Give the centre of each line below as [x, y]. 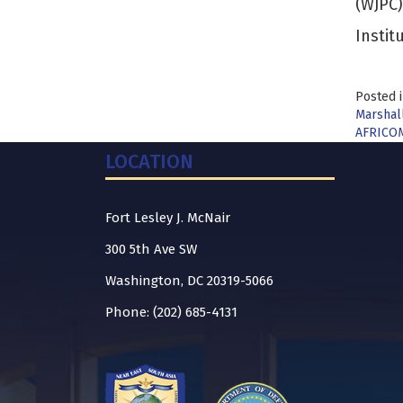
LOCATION [149, 161]
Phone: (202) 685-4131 [171, 312]
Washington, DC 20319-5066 [189, 281]
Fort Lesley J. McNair [168, 218]
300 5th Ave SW [151, 249]
